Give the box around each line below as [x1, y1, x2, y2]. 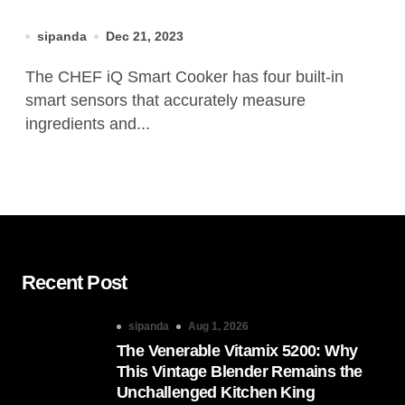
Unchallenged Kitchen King [117, 383, 315, 401]
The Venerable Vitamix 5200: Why [117, 342, 358, 360]
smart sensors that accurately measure [25, 91, 306, 109]
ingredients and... [25, 115, 150, 133]
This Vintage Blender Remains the [117, 363, 363, 381]
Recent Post [22, 271, 127, 294]
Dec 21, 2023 [106, 29, 184, 43]
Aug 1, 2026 [188, 320, 249, 333]
